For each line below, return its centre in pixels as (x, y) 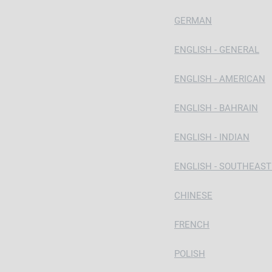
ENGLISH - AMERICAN (220, 79)
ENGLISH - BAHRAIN (216, 108)
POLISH (190, 254)
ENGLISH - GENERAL (217, 50)
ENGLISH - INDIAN (212, 137)
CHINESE (193, 195)
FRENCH (192, 225)
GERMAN (193, 21)
